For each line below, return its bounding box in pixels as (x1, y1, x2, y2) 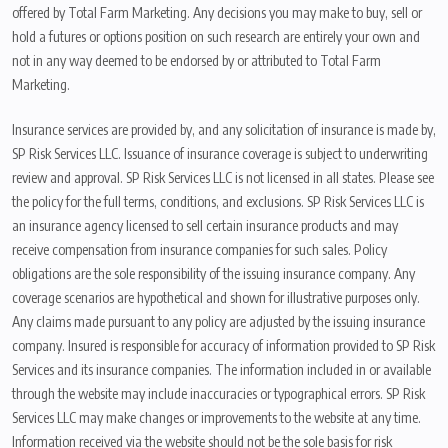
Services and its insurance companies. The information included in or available (12, 361, 431, 379)
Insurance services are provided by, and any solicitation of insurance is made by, (12, 121, 436, 139)
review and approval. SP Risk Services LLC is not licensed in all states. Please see (12, 169, 434, 187)
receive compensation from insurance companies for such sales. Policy (12, 241, 387, 259)
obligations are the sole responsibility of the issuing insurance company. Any (12, 265, 415, 283)
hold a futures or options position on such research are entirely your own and (12, 28, 420, 46)
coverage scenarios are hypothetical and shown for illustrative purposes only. (12, 289, 420, 307)
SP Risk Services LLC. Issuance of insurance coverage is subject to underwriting (12, 145, 428, 163)
